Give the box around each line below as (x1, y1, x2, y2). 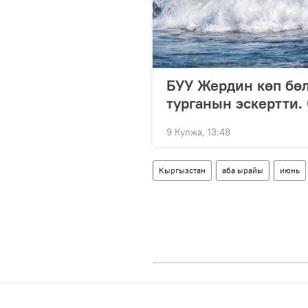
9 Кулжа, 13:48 (166, 125, 230, 138)
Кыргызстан (159, 164, 206, 175)
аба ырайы (222, 164, 263, 175)
